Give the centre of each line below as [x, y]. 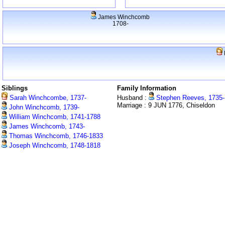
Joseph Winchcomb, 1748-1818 [54, 146]
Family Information [147, 88]
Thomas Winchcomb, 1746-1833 [55, 136]
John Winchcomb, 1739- [43, 107]
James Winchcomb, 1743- [46, 127]
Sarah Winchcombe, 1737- [47, 98]
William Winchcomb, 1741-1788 [54, 117]
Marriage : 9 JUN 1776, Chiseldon [166, 105]
